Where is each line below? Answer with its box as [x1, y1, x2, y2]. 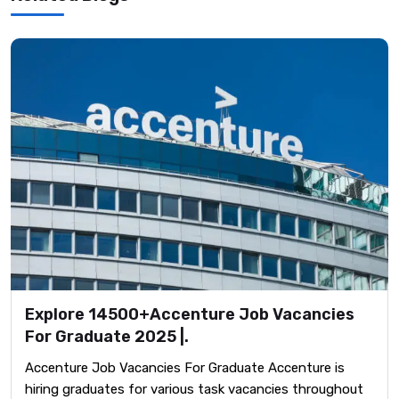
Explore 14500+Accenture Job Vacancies [25, 304, 354, 324]
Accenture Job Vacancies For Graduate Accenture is [25, 359, 345, 376]
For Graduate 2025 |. [25, 326, 189, 346]
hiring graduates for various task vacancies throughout [25, 380, 363, 397]
